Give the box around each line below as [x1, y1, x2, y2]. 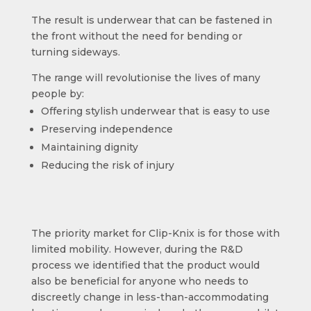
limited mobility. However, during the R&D [31, 243, 243, 256]
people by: [31, 87, 84, 101]
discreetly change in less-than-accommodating [31, 291, 269, 304]
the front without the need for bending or [31, 30, 242, 43]
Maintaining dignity [40, 141, 138, 154]
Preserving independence [40, 123, 173, 136]
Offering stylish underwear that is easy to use [40, 105, 270, 118]
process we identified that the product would [31, 259, 260, 272]
